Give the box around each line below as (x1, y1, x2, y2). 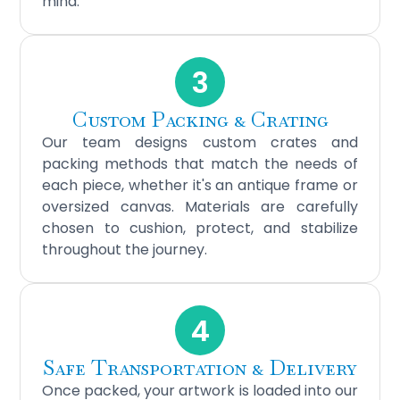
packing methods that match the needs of (42, 154, 358, 175)
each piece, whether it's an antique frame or (42, 175, 358, 196)
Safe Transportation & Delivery (43, 354, 357, 382)
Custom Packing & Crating (71, 105, 329, 134)
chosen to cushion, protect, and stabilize (42, 218, 358, 239)
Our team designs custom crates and (42, 132, 358, 154)
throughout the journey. (42, 239, 208, 261)
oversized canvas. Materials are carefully (42, 196, 358, 218)
